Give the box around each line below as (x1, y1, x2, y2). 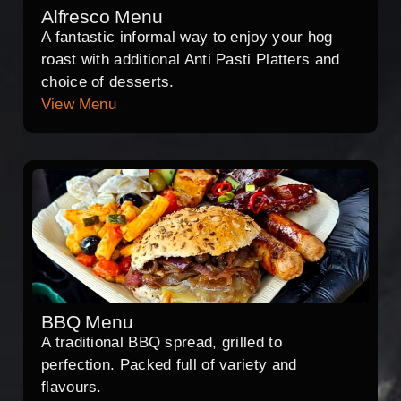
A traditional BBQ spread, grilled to (41, 334, 282, 352)
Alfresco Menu (41, 6, 163, 28)
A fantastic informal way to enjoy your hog (41, 29, 333, 47)
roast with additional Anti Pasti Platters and (41, 51, 340, 69)
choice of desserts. (41, 73, 175, 91)
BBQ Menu (41, 311, 133, 333)
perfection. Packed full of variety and (41, 356, 297, 374)
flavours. (41, 379, 102, 397)
